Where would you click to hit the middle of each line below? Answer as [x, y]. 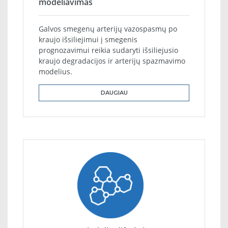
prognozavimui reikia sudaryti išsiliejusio [108, 50]
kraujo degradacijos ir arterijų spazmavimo [112, 61]
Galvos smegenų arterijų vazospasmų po [108, 29]
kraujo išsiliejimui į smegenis [88, 40]
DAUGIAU [114, 93]
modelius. [55, 72]
